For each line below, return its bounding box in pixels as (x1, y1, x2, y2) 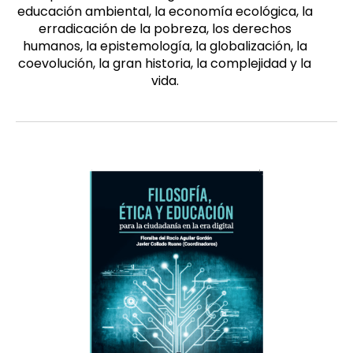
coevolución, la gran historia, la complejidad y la (18, 54, 311, 73)
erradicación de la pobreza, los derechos (38, 20, 292, 39)
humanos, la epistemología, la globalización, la (22, 37, 307, 56)
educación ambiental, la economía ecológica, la (17, 2, 313, 21)
